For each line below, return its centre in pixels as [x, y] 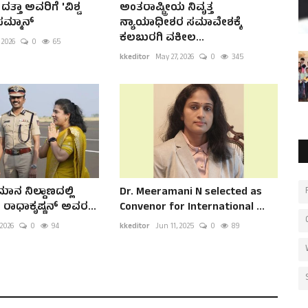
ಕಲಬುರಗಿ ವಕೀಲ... [162, 39]
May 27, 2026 [174, 58]
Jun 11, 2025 [174, 227]
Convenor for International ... [192, 207]
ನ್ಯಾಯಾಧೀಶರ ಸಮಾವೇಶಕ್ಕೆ [180, 24]
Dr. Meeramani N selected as [190, 192]
